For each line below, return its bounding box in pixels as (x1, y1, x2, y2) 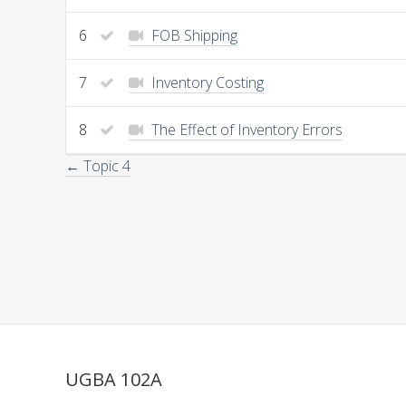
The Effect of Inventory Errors (148, 119, 343, 140)
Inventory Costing (148, 72, 264, 92)
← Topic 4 (65, 155, 130, 176)
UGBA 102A (65, 366, 162, 391)
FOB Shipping (148, 24, 237, 45)
